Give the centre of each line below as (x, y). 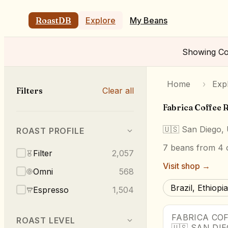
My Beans (149, 20)
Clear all (118, 91)
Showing (200, 52)
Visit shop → (187, 166)
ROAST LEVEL (46, 220)
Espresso (51, 190)
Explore (101, 20)
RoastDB (53, 20)
